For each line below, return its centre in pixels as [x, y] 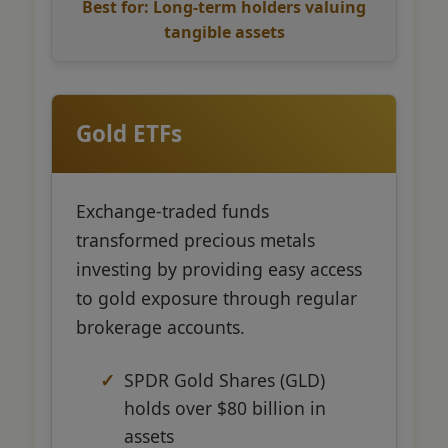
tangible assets [224, 31]
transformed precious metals [195, 239]
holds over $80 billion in [225, 407]
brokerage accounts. [160, 326]
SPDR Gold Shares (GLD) [224, 379]
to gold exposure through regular [216, 297]
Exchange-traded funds [172, 210]
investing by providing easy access [219, 268]
